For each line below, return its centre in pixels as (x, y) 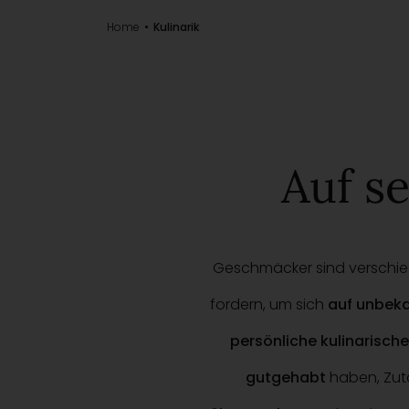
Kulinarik (176, 27)
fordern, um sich (268, 304)
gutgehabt (286, 378)
